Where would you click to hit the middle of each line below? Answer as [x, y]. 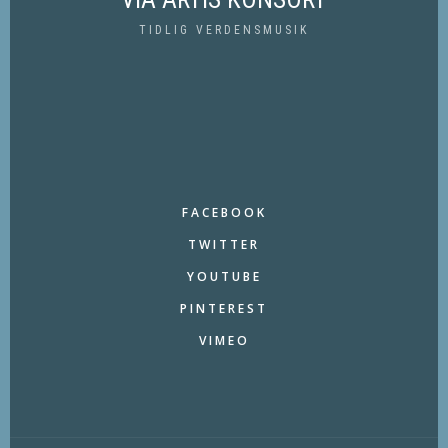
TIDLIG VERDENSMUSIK [224, 30]
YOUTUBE [224, 277]
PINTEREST [224, 309]
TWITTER [224, 245]
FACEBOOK [224, 213]
